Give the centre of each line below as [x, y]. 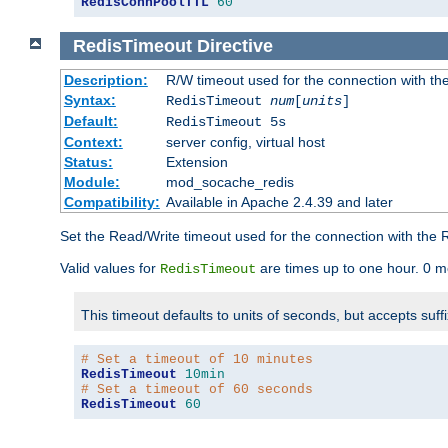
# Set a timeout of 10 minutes [197, 360]
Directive [234, 45]
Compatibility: [111, 202]
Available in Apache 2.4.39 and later [279, 202]
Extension [196, 162]
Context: [93, 142]
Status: [88, 162]
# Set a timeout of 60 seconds [197, 390]
